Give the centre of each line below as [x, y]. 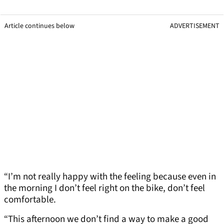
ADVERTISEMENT [195, 26]
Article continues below [39, 26]
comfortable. [31, 200]
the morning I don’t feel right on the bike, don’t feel [104, 188]
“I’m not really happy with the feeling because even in [110, 177]
